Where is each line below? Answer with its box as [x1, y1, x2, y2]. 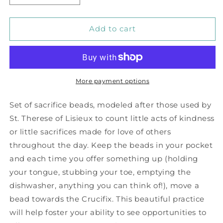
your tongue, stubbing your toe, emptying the [9, 167, 191, 177]
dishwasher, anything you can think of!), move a [9, 180, 200, 190]
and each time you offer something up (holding [9, 153, 199, 163]
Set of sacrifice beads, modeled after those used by [9, 100, 212, 110]
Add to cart [89, 24, 136, 34]
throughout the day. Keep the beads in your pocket [9, 140, 213, 150]
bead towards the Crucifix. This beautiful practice [9, 194, 205, 204]
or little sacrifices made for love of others [9, 126, 171, 136]
